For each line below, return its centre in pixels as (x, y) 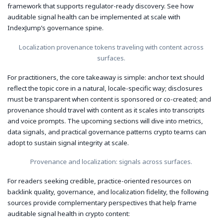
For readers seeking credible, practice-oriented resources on (99, 181)
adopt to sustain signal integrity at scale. (68, 142)
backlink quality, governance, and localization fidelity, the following (108, 192)
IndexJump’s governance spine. (55, 28)
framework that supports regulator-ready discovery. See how (100, 6)
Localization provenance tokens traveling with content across (111, 47)
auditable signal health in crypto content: (69, 214)
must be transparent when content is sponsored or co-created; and (109, 99)
